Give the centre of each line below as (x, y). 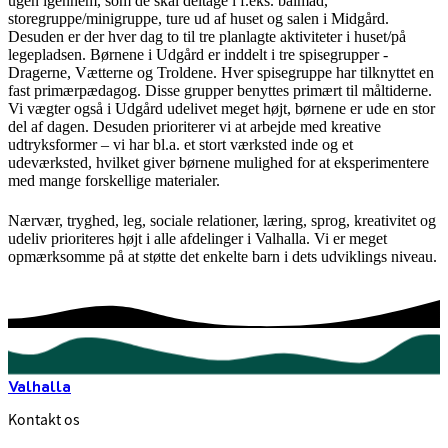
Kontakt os (44, 419)
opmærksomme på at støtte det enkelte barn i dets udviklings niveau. (222, 257)
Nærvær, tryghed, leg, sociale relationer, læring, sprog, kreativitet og (222, 221)
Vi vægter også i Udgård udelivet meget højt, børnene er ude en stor (221, 108)
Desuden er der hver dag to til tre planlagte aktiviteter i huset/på (207, 36)
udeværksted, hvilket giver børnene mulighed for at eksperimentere (218, 162)
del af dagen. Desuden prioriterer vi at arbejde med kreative (194, 126)
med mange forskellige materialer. (114, 180)
